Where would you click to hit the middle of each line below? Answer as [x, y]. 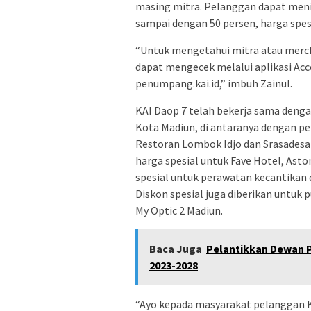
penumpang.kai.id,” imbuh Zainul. [214, 84]
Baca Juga [176, 249]
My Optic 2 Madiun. [179, 211]
